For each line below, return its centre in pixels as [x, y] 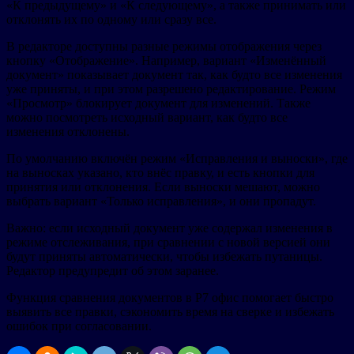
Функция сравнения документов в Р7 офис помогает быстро [170, 297]
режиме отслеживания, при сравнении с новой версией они [168, 242]
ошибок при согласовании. [79, 326]
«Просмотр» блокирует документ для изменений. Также [158, 103]
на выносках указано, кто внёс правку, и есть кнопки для [160, 172]
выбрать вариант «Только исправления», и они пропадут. [161, 201]
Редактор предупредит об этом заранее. [113, 270]
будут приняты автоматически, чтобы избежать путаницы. [164, 256]
